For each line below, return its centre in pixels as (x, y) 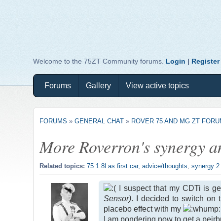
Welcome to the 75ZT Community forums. (100, 61)
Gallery (99, 86)
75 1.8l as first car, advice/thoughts (137, 166)
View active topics (158, 86)
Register (206, 61)
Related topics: (63, 166)
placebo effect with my (144, 209)
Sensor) (118, 198)
